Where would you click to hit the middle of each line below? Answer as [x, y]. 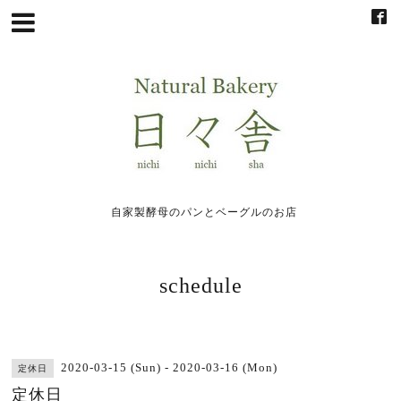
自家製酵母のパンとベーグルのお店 [205, 212]
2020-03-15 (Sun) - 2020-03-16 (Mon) [170, 367]
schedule [200, 286]
